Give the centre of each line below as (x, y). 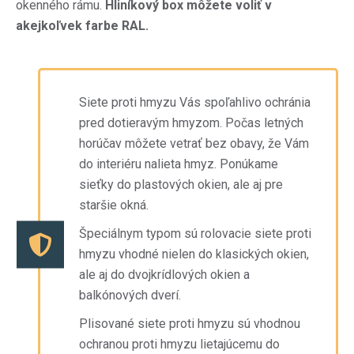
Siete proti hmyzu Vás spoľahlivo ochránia (195, 102)
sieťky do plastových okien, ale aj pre (181, 185)
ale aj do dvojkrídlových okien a (164, 275)
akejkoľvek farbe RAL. (82, 26)
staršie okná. (114, 205)
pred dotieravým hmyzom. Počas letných (191, 123)
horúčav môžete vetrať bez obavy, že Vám (194, 143)
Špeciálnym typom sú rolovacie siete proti (195, 233)
